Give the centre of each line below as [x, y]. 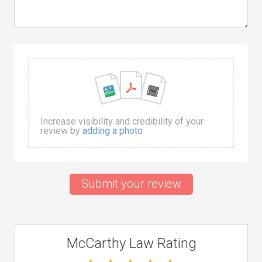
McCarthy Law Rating [131, 243]
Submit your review [131, 184]
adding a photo [113, 131]
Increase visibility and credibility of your [122, 121]
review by [61, 131]
